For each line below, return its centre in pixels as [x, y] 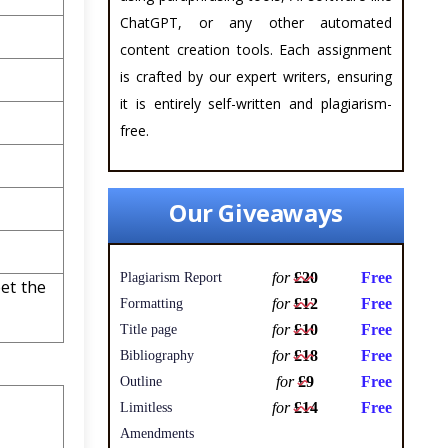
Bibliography [157, 356]
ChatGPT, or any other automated [256, 23]
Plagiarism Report [171, 278]
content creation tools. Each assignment [256, 50]
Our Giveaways [256, 213]
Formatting [151, 304]
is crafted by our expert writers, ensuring [256, 77]
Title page [148, 330]
